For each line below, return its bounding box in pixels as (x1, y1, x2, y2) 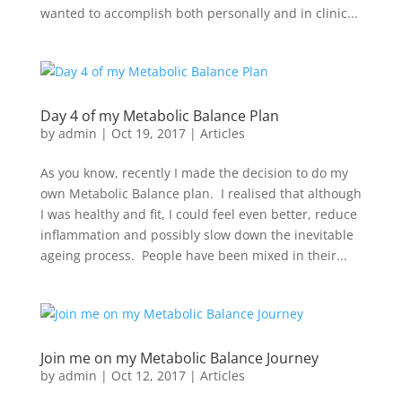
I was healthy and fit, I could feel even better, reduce (39, 205, 357, 223)
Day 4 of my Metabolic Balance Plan (39, 106, 279, 126)
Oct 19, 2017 (110, 125, 186, 142)
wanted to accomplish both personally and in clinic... (39, 4, 358, 22)
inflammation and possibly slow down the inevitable (39, 226, 354, 243)
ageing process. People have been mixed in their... (39, 247, 347, 264)
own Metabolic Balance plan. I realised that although (39, 185, 362, 202)
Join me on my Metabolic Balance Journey (39, 348, 319, 368)
